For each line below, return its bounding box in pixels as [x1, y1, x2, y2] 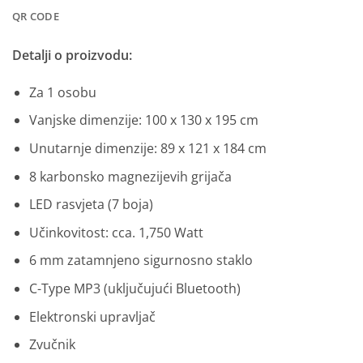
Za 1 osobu [28, 83, 96, 101]
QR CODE [12, 8, 59, 23]
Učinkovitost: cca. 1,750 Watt [28, 223, 203, 241]
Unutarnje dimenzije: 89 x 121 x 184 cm [28, 139, 267, 157]
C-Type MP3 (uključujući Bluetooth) [28, 279, 241, 297]
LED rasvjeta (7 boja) [28, 195, 153, 214]
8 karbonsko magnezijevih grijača [28, 167, 232, 186]
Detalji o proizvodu [12, 45, 129, 64]
